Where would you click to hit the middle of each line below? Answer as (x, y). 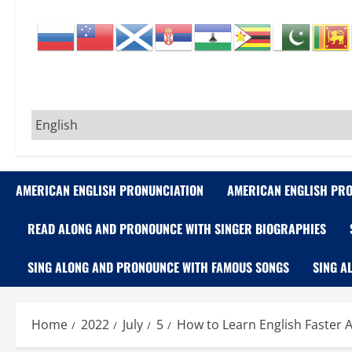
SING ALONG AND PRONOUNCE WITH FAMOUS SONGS (158, 267)
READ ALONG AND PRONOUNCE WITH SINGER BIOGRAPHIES (177, 229)
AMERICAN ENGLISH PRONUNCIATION (110, 190)
